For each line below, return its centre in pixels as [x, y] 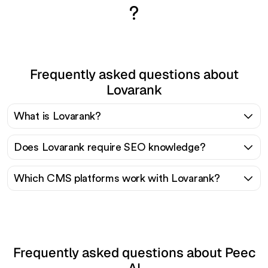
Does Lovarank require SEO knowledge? [110, 147]
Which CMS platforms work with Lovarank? [117, 178]
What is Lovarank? [57, 116]
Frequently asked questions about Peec [134, 252]
